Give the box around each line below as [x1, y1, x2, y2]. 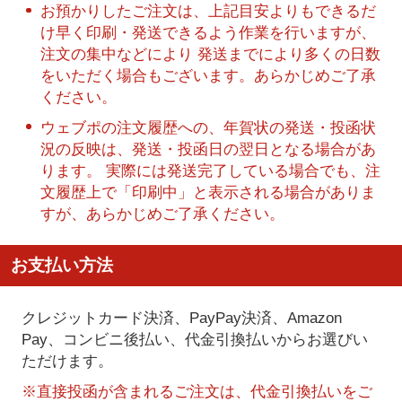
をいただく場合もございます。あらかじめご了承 [39, 67, 376, 84]
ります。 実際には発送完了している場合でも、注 [39, 162, 380, 179]
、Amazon [271, 310, 342, 327]
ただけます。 [21, 353, 113, 370]
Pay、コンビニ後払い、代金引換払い [21, 331, 276, 348]
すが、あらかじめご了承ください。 [39, 205, 284, 222]
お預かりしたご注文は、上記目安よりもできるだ [39, 3, 376, 20]
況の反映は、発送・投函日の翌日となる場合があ [39, 140, 376, 157]
